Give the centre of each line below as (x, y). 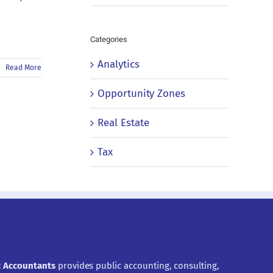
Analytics (119, 64)
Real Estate (123, 122)
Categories (109, 40)
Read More (23, 68)
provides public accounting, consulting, (138, 265)
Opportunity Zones (142, 93)
